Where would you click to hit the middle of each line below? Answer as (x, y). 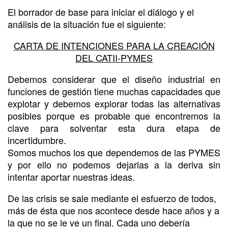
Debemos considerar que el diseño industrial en (114, 79)
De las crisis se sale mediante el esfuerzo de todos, (112, 198)
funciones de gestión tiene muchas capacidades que (114, 91)
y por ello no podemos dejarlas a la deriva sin (114, 164)
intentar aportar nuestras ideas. (71, 176)
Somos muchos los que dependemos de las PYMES (114, 152)
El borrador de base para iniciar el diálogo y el (101, 11)
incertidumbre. (37, 140)
